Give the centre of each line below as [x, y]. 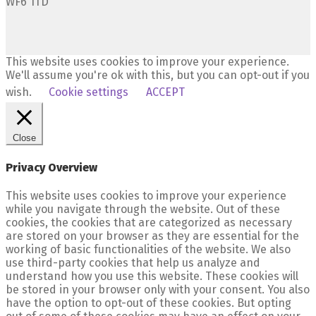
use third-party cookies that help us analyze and [133, 262]
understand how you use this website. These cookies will [152, 276]
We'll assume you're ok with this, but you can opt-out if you [158, 75]
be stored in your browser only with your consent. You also [158, 289]
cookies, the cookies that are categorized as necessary [149, 222]
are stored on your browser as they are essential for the [152, 236]
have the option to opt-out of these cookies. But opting [148, 303]
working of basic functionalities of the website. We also [148, 249]
